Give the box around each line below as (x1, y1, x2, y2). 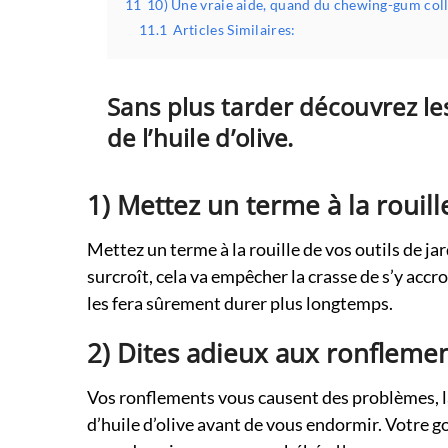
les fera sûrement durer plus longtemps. (87, 292, 393, 314)
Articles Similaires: (172, 21, 296, 38)
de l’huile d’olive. (107, 121, 294, 154)
